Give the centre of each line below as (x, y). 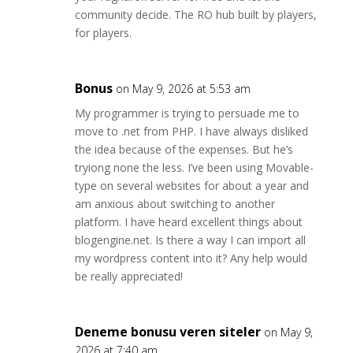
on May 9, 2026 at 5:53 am (183, 89)
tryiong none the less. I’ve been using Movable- (194, 167)
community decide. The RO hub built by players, (195, 15)
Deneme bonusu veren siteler (167, 332)
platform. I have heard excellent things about (188, 222)
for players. (103, 33)
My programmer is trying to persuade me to (187, 113)
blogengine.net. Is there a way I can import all (190, 240)
